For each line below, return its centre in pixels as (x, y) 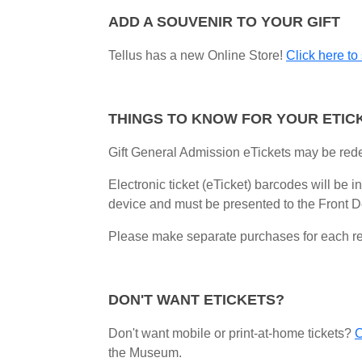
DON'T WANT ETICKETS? (196, 300)
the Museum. (145, 353)
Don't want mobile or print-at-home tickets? (232, 333)
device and (140, 204)
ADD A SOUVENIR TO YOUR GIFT (226, 22)
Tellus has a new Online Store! (197, 55)
